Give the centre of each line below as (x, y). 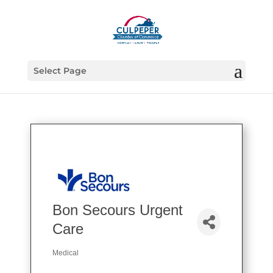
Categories (79, 260)
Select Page (60, 71)
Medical (66, 253)
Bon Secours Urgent (118, 210)
